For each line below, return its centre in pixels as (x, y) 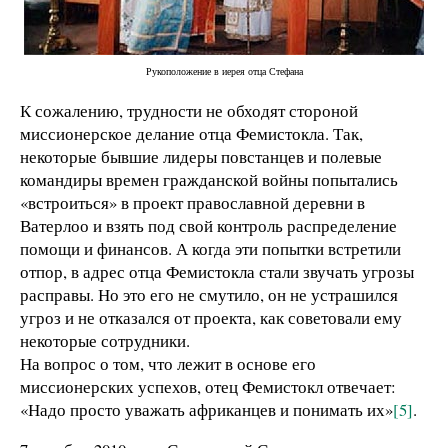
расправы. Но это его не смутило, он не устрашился (209, 294)
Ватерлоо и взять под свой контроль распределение (208, 225)
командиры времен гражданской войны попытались (209, 179)
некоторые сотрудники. (105, 340)
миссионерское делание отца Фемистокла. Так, (191, 133)
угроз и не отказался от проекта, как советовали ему (211, 317)
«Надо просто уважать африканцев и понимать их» (206, 409)
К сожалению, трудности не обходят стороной (189, 110)
